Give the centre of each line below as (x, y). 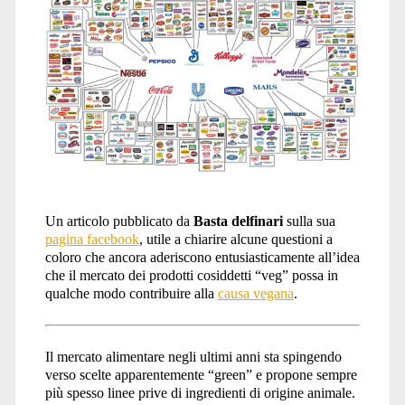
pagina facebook (92, 240)
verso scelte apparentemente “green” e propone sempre (201, 375)
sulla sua (309, 221)
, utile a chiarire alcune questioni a (235, 240)
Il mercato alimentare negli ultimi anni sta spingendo (193, 357)
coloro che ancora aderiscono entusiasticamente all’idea (202, 258)
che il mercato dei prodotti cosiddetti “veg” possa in (191, 276)
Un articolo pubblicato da (119, 221)
